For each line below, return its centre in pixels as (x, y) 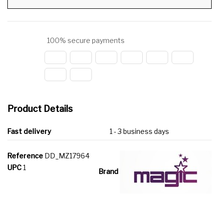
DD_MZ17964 (67, 156)
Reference (25, 156)
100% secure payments (85, 41)
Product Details (40, 109)
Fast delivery (29, 131)
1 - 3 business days (139, 131)
